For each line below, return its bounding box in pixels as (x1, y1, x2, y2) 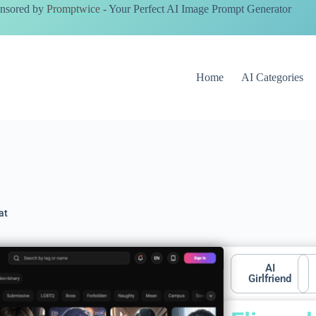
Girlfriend (248, 272, 292, 285)
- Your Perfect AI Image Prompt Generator (100, 3, 291, 15)
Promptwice (47, 3, 100, 15)
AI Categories (241, 71, 304, 83)
